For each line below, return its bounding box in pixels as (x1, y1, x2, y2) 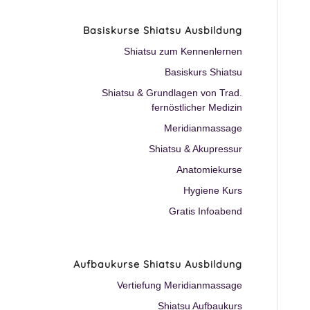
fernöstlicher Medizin (152, 102, 243, 113)
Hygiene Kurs (183, 185, 243, 196)
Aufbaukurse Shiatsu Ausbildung (73, 258, 243, 271)
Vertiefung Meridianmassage (117, 280, 243, 291)
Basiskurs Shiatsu (165, 66, 243, 77)
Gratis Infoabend (169, 206, 243, 217)
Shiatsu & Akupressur (149, 143, 243, 154)
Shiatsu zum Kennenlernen (124, 46, 243, 57)
